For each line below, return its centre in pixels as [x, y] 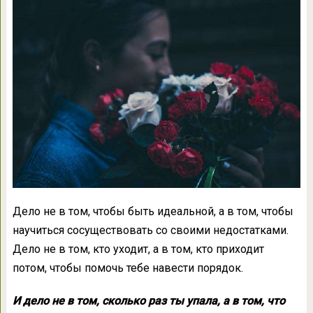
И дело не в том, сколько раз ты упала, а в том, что [148, 301]
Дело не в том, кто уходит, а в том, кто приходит [138, 249]
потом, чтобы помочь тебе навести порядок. [128, 268]
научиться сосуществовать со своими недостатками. [150, 231]
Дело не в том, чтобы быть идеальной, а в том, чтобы [153, 212]
